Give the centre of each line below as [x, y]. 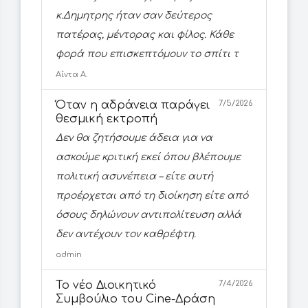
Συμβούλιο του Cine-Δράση [135, 299]
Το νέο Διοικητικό [106, 286]
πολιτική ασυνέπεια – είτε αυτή [134, 177]
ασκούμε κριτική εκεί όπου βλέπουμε [148, 157]
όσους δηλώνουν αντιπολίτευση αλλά [148, 215]
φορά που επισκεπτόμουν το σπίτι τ [147, 54]
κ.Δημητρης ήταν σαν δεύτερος [134, 16]
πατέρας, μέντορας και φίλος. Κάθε [145, 35]
